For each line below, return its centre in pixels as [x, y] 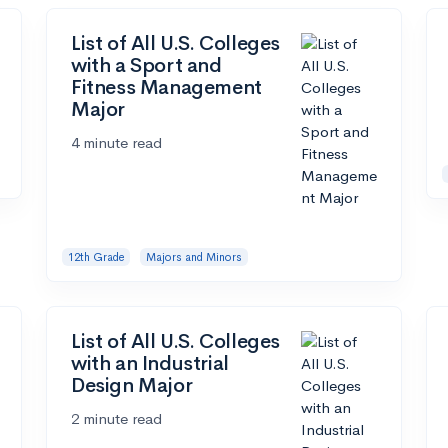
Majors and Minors [193, 256]
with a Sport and [146, 65]
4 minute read [116, 142]
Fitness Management [166, 87]
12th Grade [96, 256]
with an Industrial [150, 364]
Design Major [132, 386]
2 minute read [116, 419]
